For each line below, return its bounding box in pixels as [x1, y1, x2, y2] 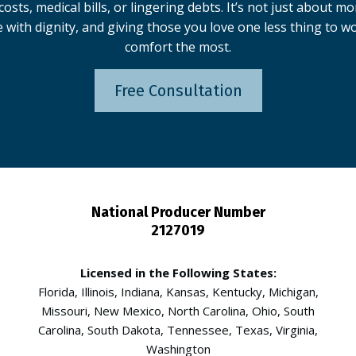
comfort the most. [125, 38, 231, 56]
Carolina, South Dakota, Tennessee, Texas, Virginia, [38, 322, 318, 339]
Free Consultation [114, 81, 242, 101]
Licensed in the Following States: [79, 265, 277, 281]
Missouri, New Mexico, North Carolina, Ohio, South [41, 303, 315, 319]
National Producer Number [91, 203, 265, 222]
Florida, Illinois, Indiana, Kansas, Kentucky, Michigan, [37, 284, 319, 300]
